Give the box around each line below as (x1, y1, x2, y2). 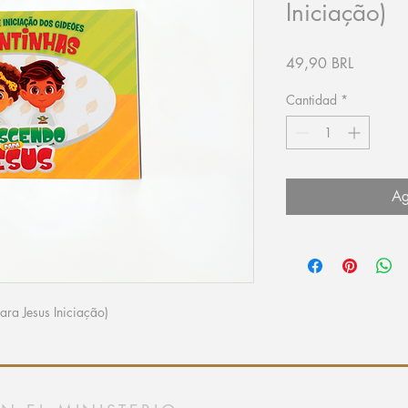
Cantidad (286, 90, 337, 108)
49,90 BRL (286, 53, 353, 73)
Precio (352, 52, 391, 72)
